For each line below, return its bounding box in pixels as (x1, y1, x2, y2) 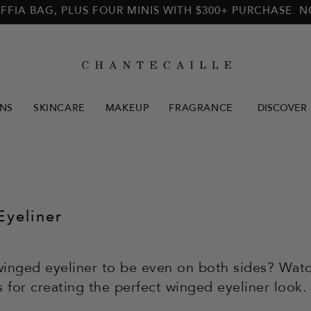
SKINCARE (33, 104, 85, 115)
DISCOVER (257, 104, 307, 115)
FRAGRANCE (169, 104, 233, 115)
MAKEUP (105, 104, 149, 115)
